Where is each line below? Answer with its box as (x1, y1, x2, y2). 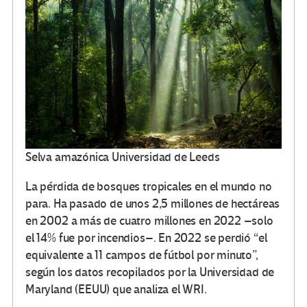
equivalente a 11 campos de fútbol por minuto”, (25, 248, 258, 263)
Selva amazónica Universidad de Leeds (25, 150, 220, 165)
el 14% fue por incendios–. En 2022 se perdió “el (25, 231, 267, 246)
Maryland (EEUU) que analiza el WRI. (25, 282, 207, 297)
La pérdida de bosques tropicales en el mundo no (25, 180, 272, 195)
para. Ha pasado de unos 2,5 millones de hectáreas (25, 197, 280, 212)
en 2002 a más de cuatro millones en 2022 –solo (25, 214, 273, 229)
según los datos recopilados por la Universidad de (25, 265, 275, 280)
